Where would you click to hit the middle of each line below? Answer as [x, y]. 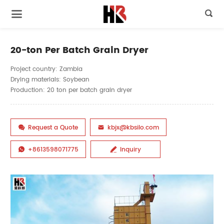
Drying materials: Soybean [50, 79]
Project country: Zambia [46, 69]
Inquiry [130, 149]
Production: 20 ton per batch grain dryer [71, 90]
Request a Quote [53, 127]
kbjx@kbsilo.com [133, 127]
